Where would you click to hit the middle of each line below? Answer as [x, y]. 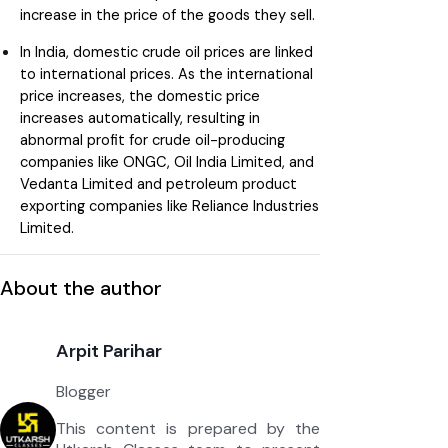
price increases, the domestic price [140, 95]
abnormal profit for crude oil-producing [152, 139]
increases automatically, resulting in [140, 117]
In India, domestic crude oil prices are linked [166, 51]
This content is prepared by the [188, 428]
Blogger [83, 391]
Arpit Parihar [109, 350]
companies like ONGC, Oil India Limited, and [167, 161]
